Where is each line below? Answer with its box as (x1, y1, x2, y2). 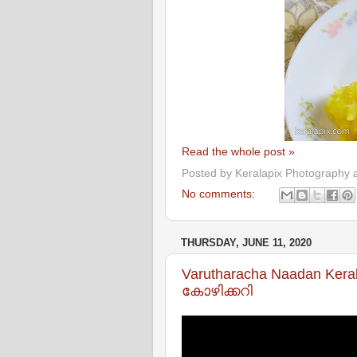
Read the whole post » (182, 146, 295, 158)
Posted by (182, 167, 235, 179)
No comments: (182, 187, 258, 200)
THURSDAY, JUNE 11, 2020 (181, 236, 312, 249)
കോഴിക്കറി (182, 283, 253, 299)
